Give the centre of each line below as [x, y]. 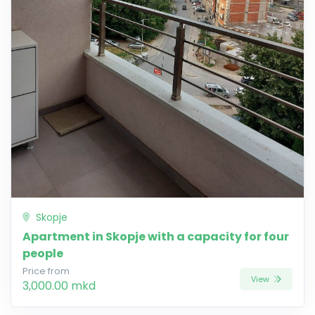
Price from [46, 271]
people [43, 254]
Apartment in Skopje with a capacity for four [156, 237]
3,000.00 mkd [59, 286]
